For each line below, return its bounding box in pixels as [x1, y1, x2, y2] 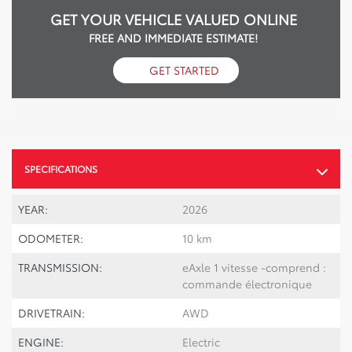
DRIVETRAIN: [18, 304, 85, 321]
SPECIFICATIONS [24, 161, 97, 175]
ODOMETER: [18, 229, 83, 246]
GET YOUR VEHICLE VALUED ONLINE [49, 8, 297, 29]
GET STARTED [149, 61, 220, 78]
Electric [182, 333, 220, 350]
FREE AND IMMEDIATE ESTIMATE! [89, 29, 258, 46]
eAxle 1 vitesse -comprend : [182, 258, 326, 275]
